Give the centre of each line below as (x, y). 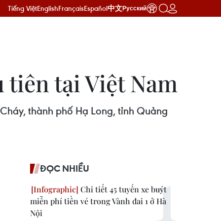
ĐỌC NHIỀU (65, 168)
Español (96, 8)
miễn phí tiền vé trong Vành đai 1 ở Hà (98, 201)
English (48, 8)
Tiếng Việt (22, 8)
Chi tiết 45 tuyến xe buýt (123, 189)
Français (71, 8)
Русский (134, 8)
